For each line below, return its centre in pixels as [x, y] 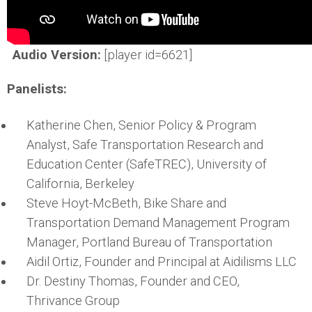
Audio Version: [57, 55]
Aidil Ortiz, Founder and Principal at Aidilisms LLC [162, 261]
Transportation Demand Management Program [158, 222]
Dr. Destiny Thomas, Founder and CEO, [133, 281]
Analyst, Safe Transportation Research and [145, 144]
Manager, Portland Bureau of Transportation [150, 242]
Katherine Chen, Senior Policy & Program [142, 125]
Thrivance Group [73, 300]
